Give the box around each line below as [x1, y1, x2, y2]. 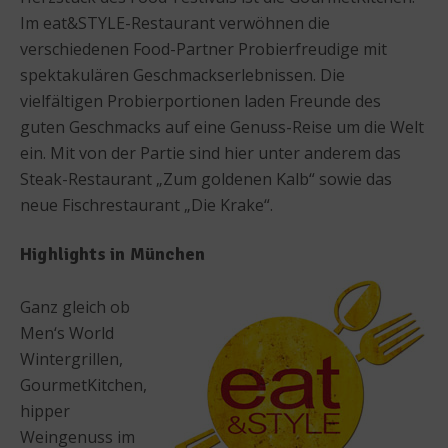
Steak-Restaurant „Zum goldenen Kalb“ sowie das [20, 167, 392, 190]
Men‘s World [20, 321, 114, 344]
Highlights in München [20, 242, 206, 265]
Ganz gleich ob [20, 295, 130, 318]
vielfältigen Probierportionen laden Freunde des [20, 89, 381, 112]
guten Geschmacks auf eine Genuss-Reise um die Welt [20, 115, 424, 138]
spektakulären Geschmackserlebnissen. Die [20, 63, 345, 86]
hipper [20, 399, 70, 422]
